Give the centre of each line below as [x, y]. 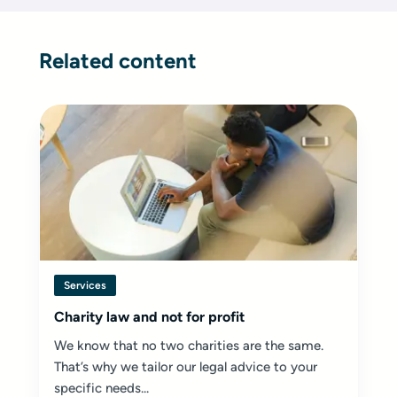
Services [85, 285]
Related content [118, 61]
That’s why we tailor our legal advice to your [186, 367]
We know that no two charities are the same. [189, 346]
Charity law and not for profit [149, 317]
